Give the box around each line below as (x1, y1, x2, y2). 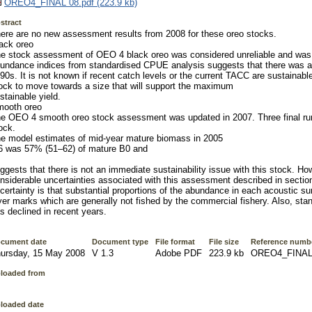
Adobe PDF (155, 248, 202, 259)
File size (209, 237, 239, 247)
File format (155, 237, 195, 247)
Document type (92, 237, 148, 247)
